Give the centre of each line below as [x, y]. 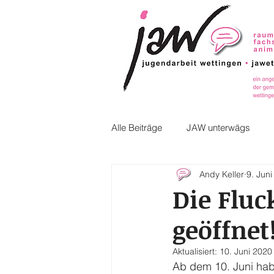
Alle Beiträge [137, 127]
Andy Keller [222, 174]
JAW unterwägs [218, 127]
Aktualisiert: [196, 251]
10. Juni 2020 [246, 251]
